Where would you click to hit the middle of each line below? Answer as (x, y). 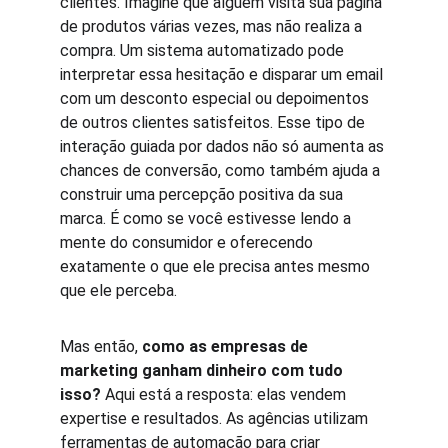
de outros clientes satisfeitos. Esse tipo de (214, 122)
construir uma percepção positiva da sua (203, 194)
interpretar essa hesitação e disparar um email (223, 74)
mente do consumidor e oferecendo (188, 242)
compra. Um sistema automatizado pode (204, 50)
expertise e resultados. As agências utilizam (216, 418)
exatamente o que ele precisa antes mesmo (217, 266)
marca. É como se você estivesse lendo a (207, 218)
